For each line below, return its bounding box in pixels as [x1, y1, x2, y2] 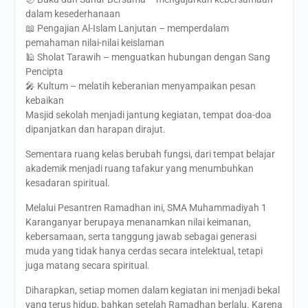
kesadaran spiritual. [25, 177, 110, 188]
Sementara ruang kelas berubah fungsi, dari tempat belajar [25, 148, 275, 159]
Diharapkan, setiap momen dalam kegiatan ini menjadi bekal [25, 285, 280, 296]
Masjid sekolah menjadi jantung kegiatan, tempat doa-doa [25, 109, 272, 120]
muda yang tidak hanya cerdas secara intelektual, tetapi [25, 245, 263, 256]
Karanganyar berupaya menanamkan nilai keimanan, [25, 217, 251, 228]
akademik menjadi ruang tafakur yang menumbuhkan [25, 163, 254, 174]
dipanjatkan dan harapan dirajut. [25, 124, 166, 135]
